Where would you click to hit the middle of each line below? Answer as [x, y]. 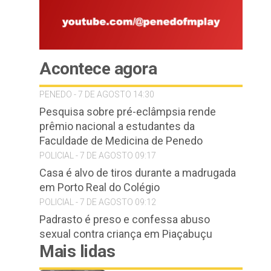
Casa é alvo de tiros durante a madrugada [138, 173]
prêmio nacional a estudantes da [117, 126]
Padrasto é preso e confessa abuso [125, 219]
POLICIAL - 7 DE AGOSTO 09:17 [98, 155]
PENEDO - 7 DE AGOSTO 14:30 [97, 94]
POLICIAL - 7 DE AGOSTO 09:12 [98, 202]
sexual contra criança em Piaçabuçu [126, 234]
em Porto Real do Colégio [100, 187]
